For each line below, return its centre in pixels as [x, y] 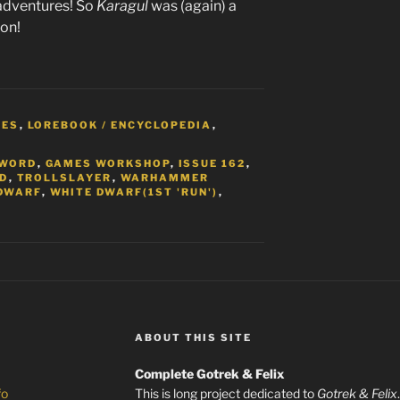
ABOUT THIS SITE [193, 337]
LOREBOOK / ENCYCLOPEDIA [120, 125]
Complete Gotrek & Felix [209, 374]
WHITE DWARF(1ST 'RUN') [134, 192]
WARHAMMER [165, 178]
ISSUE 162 [212, 163]
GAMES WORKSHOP [108, 163]
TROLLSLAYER [64, 178]
